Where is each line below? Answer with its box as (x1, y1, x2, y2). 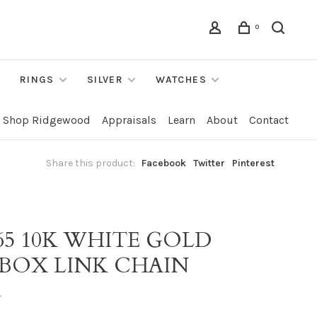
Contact (249, 113, 289, 127)
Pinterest (232, 157, 275, 169)
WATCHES (156, 74, 207, 86)
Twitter (193, 157, 225, 169)
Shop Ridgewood (3, 113, 91, 127)
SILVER (86, 74, 124, 86)
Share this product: (46, 157, 135, 169)
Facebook (142, 157, 186, 169)
